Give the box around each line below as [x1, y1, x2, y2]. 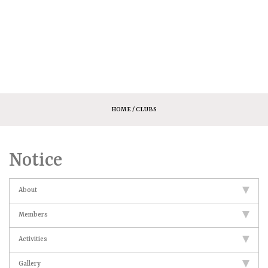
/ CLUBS [131, 105, 157, 113]
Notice [9, 150, 62, 172]
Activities [19, 235, 47, 243]
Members [19, 211, 48, 219]
